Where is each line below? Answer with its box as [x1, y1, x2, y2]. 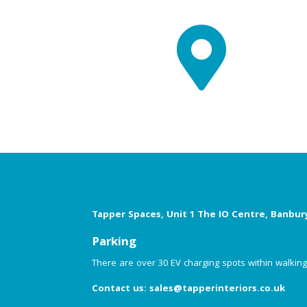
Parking [92, 233, 137, 254]
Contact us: [92, 282, 150, 297]
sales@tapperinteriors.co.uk [149, 282, 286, 297]
